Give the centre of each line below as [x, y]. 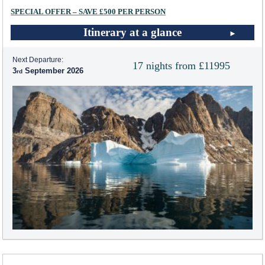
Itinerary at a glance [132, 33]
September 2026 [53, 71]
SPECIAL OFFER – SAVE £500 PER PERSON [88, 12]
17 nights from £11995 [181, 66]
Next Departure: [38, 60]
